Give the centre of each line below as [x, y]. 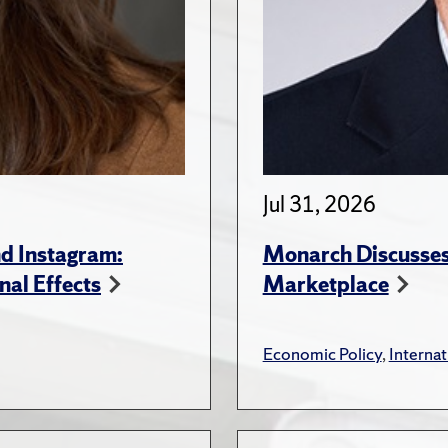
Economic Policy [322, 354]
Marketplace [325, 285]
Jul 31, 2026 [319, 205]
